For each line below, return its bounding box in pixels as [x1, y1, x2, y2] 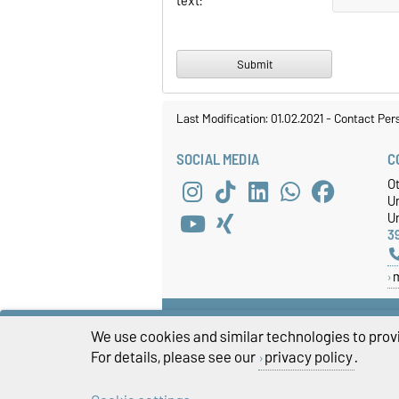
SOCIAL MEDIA [176, 147, 259, 173]
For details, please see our [91, 344, 258, 370]
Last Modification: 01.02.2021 [176, 108, 326, 130]
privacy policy [264, 344, 353, 370]
